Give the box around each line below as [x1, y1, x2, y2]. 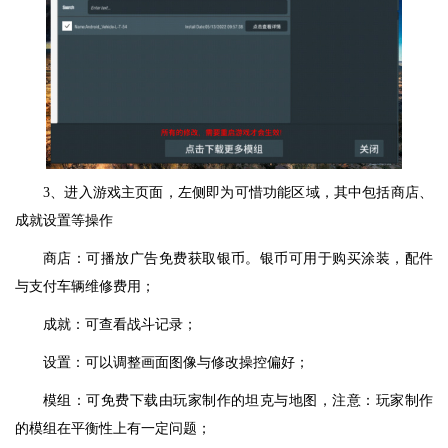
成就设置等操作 [15, 213, 113, 229]
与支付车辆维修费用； [15, 279, 155, 295]
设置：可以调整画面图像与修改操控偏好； [43, 355, 309, 371]
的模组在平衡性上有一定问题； [15, 421, 211, 437]
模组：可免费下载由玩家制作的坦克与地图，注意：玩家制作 [43, 393, 433, 409]
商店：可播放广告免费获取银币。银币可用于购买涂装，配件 [43, 251, 433, 267]
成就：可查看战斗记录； [43, 317, 197, 333]
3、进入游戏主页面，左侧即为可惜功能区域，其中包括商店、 [43, 185, 433, 201]
